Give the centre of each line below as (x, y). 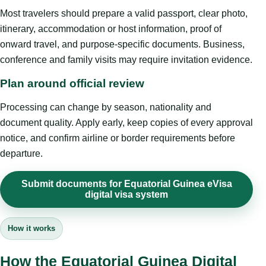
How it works (31, 229)
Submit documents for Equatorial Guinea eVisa (126, 184)
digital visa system (126, 195)
